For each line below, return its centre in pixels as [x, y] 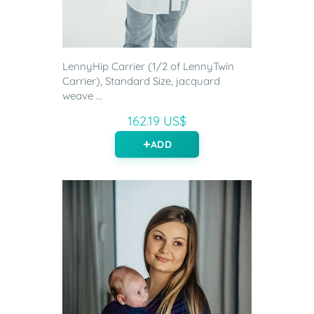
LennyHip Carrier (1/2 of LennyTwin [148, 67]
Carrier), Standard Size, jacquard [141, 81]
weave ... [82, 96]
